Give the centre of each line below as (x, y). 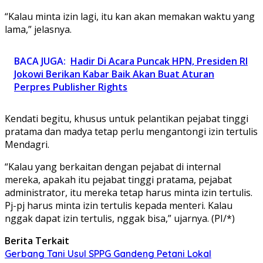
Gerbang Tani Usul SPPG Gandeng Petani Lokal (108, 253)
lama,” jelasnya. (38, 29)
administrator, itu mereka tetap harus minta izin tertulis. (129, 192)
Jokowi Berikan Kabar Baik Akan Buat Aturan (114, 74)
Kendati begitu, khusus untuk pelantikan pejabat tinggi (127, 118)
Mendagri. (27, 144)
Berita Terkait (37, 240)
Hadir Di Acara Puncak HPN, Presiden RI (159, 61)
